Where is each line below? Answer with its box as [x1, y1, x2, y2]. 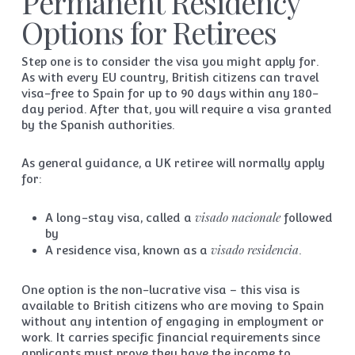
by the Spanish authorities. [21, 118, 174, 132]
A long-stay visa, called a [44, 211, 195, 224]
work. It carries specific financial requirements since [21, 330, 320, 344]
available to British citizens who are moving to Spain [21, 299, 324, 312]
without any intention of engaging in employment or [21, 315, 324, 328]
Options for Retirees [21, 12, 277, 52]
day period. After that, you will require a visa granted [21, 102, 332, 116]
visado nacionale [194, 209, 281, 225]
